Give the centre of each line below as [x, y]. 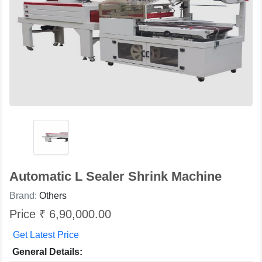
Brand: [24, 196]
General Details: [47, 252]
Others [53, 196]
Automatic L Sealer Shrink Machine [116, 176]
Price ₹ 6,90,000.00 [60, 214]
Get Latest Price [46, 235]
